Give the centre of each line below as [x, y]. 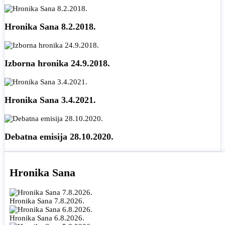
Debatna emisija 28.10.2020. [59, 137]
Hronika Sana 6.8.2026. [47, 218]
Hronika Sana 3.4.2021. [50, 100]
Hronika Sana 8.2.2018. [50, 27]
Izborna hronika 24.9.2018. [57, 64]
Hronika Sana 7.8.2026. [47, 201]
